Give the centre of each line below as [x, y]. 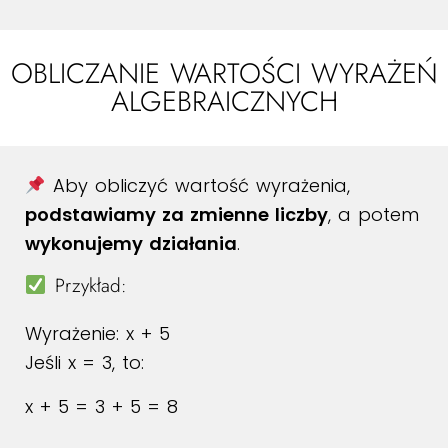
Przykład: [86, 285]
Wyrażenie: [75, 333]
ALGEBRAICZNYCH [224, 101]
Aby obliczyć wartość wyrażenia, [197, 185]
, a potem [373, 214]
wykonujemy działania [131, 243]
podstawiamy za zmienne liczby [176, 214]
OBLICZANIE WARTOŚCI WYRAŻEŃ [224, 73]
